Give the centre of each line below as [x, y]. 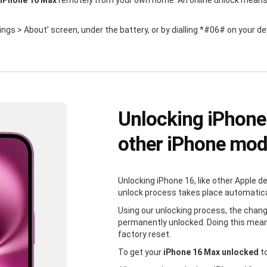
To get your [141, 252]
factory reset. [145, 234]
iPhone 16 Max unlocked [211, 252]
